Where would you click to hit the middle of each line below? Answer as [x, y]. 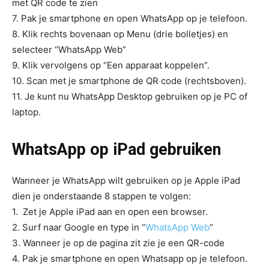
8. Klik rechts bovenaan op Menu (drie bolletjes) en [120, 34]
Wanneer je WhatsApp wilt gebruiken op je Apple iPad [126, 180]
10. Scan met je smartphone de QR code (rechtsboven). [129, 81]
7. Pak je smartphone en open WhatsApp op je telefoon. [130, 18]
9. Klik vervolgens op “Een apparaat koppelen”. [111, 65]
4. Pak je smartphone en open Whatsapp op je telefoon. [130, 258]
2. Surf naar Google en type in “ [79, 227]
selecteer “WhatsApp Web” [69, 50]
